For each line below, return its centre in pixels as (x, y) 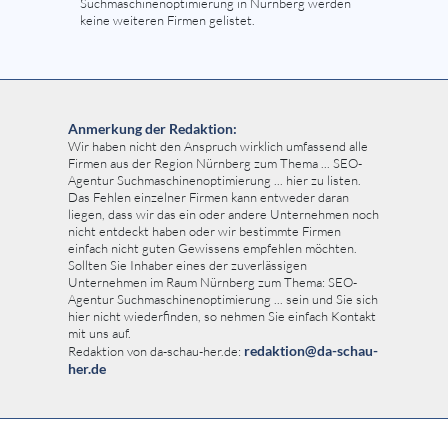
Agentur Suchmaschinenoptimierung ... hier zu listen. (214, 179)
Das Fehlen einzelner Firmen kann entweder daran (208, 196)
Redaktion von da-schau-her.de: (156, 350)
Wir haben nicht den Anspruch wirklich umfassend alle (218, 145)
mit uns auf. (99, 332)
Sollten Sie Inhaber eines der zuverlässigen (187, 264)
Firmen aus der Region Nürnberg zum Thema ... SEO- (215, 162)
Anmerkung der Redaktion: (152, 128)
